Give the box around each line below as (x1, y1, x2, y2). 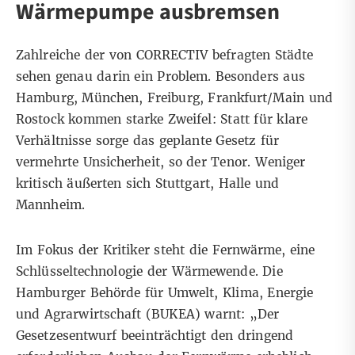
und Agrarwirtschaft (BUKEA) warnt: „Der (16, 307, 280, 323)
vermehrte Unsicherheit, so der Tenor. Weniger (16, 155, 306, 170)
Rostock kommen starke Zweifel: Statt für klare (16, 112, 307, 128)
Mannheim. (16, 197, 85, 213)
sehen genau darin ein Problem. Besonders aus (16, 69, 305, 85)
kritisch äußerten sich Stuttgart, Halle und (16, 176, 280, 192)
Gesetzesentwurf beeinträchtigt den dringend (16, 328, 293, 344)
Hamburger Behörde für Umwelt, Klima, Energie (16, 285, 314, 301)
